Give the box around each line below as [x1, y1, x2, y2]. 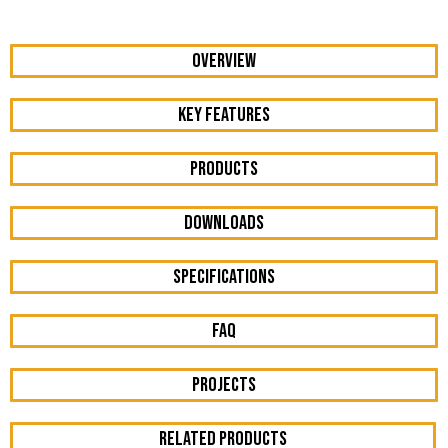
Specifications [173, 265, 275, 289]
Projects [192, 373, 256, 397]
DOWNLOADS [184, 211, 264, 235]
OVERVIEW [192, 49, 256, 73]
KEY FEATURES [178, 103, 270, 127]
